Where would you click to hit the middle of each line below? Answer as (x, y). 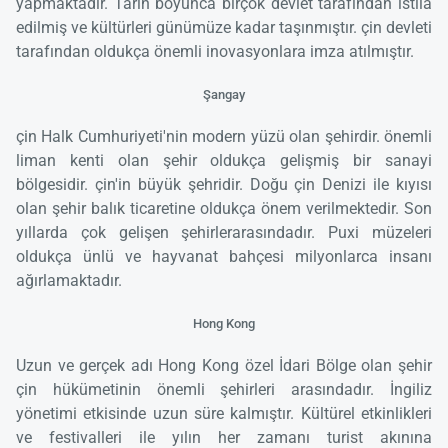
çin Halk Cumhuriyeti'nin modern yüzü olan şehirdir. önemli (224, 136)
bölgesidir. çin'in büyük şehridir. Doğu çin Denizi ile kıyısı (224, 184)
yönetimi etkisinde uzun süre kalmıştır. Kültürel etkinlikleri (224, 414)
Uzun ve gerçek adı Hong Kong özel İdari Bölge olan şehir (224, 366)
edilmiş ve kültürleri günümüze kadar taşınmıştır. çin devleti (224, 27)
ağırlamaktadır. (69, 280)
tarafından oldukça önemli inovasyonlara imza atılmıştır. (215, 51)
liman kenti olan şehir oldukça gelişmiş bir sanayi (224, 160)
